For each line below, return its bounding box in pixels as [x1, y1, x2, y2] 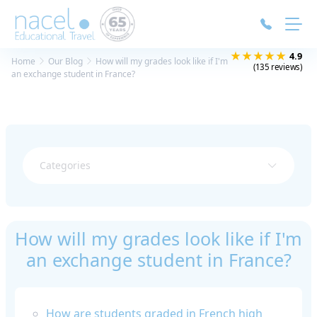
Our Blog [48, 54, 83, 67]
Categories [40, 158, 91, 172]
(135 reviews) [253, 62, 303, 73]
